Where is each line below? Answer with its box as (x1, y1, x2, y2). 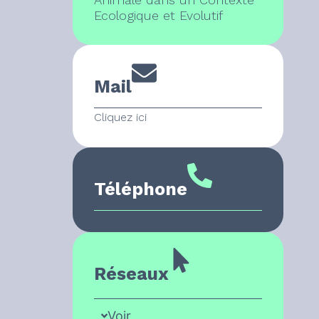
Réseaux (94, 263, 169, 284)
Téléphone (94, 178, 187, 199)
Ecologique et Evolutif (94, 7, 223, 23)
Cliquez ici (94, 110, 147, 124)
